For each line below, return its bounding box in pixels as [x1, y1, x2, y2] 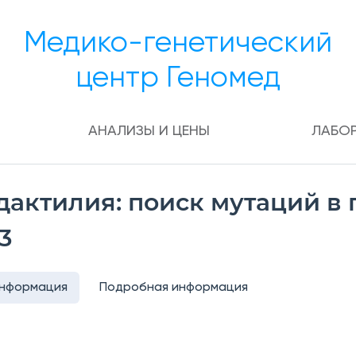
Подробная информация [99, 281, 248, 294]
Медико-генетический [24, 28, 332, 58]
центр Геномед [75, 63, 281, 93]
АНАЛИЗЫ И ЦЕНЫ [88, 124, 210, 138]
